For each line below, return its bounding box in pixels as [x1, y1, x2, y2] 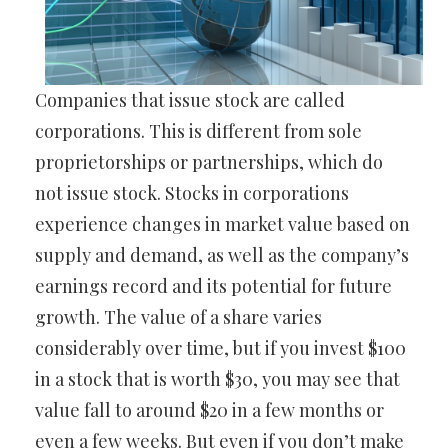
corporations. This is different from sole [35, 118, 362, 143]
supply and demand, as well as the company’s [35, 242, 409, 267]
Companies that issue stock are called [35, 87, 345, 112]
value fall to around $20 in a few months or [35, 397, 384, 422]
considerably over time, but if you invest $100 [35, 335, 406, 360]
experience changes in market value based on [35, 211, 410, 236]
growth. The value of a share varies [35, 304, 322, 329]
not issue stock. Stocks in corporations [35, 180, 349, 205]
